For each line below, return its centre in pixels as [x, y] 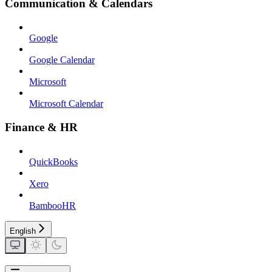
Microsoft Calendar [66, 104]
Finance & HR [41, 127]
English [23, 231]
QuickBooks [53, 161]
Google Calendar [62, 60]
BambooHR [53, 205]
